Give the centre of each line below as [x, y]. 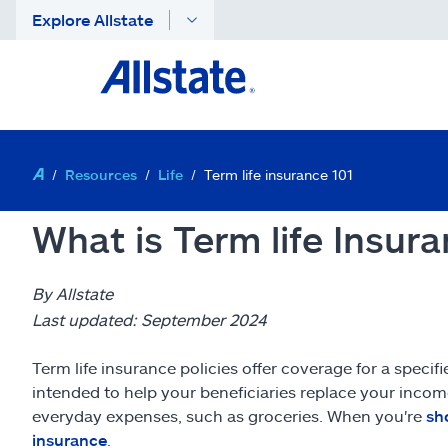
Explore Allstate [92, 19]
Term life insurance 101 [278, 174]
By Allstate [72, 293]
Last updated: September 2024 [149, 319]
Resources [101, 174]
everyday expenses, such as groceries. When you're [229, 415]
